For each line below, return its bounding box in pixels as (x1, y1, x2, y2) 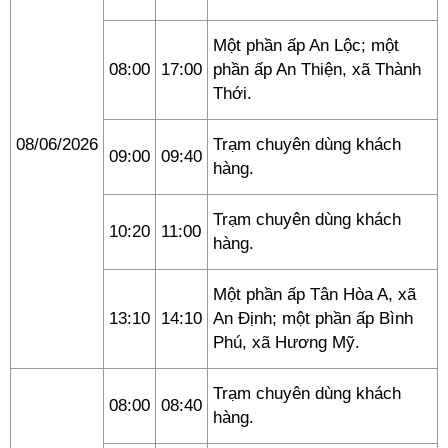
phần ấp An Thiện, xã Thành (213, 60, 421, 79)
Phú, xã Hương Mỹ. (213, 333, 360, 352)
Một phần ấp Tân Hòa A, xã (213, 285, 416, 304)
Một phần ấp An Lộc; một (213, 36, 399, 55)
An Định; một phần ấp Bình (213, 309, 413, 328)
